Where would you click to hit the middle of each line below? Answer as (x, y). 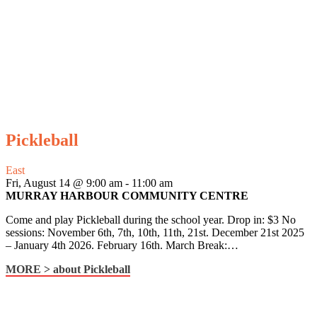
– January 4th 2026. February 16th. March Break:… (122, 246)
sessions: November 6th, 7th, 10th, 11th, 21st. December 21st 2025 (155, 233)
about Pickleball (90, 270)
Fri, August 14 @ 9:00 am (64, 183)
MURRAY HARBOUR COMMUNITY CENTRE (127, 196)
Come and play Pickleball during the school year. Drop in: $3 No (151, 220)
